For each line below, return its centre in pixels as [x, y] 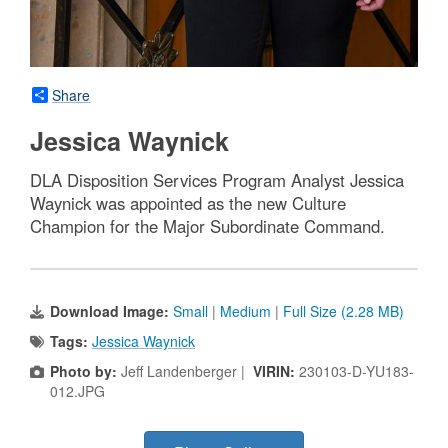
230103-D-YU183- [356, 370]
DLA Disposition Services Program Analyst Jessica [217, 179]
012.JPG [77, 390]
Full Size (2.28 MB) [343, 310]
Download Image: [111, 310]
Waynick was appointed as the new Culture [188, 202]
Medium [245, 310]
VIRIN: [276, 370]
